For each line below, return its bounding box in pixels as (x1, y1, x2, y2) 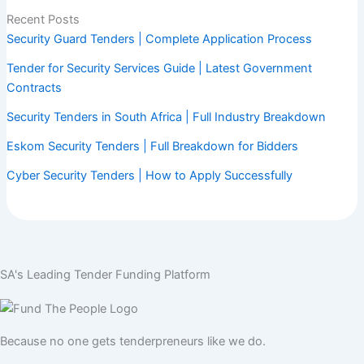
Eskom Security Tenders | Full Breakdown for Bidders (6, 139, 298, 154)
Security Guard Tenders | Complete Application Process (6, 32, 312, 47)
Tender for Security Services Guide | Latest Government (6, 61, 312, 76)
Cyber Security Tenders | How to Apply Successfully (6, 168, 292, 184)
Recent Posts (6, 12, 80, 28)
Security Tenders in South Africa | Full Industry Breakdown (6, 110, 326, 125)
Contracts (6, 80, 62, 96)
